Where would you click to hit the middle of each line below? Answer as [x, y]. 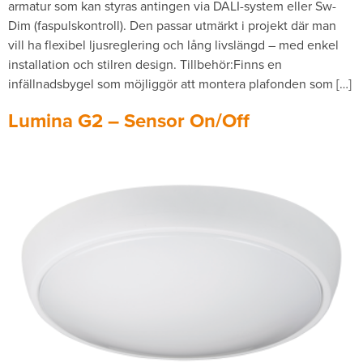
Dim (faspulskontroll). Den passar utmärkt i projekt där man [172, 25]
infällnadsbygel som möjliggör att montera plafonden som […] [180, 83]
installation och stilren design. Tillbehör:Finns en [145, 64]
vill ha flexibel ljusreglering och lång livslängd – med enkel [173, 45]
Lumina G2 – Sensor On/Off [129, 121]
